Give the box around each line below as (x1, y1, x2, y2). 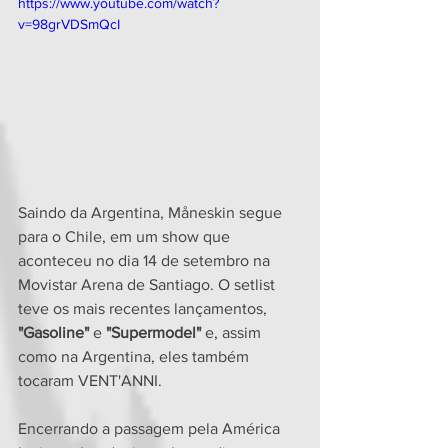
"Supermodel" (106, 323, 201, 341)
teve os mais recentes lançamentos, (18, 299, 271, 317)
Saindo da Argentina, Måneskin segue (18, 203, 286, 221)
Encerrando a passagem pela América (18, 419, 284, 437)
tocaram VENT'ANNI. (18, 371, 162, 389)
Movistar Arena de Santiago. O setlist (18, 275, 279, 293)
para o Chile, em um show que (18, 227, 234, 245)
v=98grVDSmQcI (18, 15, 120, 32)
